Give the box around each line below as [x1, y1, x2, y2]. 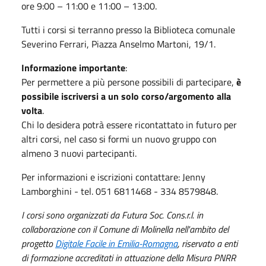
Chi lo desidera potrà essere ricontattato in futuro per [21, 117, 237, 132]
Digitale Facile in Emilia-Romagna [55, 236, 178, 251]
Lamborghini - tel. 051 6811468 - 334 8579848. [21, 183, 218, 198]
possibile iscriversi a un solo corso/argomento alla [21, 88, 231, 103]
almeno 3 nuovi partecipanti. [21, 145, 137, 160]
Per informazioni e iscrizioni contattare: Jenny [21, 169, 205, 184]
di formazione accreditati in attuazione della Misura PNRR [21, 250, 236, 265]
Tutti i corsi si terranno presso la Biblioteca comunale [21, 22, 235, 37]
